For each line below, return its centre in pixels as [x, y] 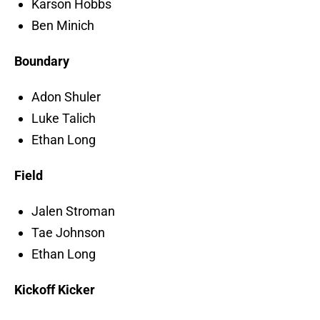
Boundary [42, 61]
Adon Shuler [66, 97]
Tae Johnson [68, 233]
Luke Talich [64, 119]
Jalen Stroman [73, 211]
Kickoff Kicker [55, 290]
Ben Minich [63, 26]
